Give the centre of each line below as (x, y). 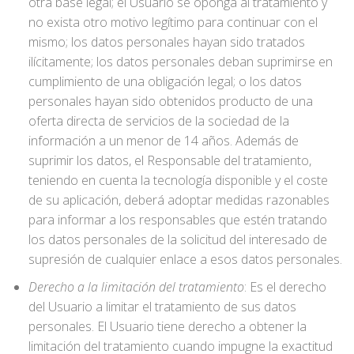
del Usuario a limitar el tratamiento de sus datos (162, 306)
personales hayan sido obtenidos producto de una (170, 102)
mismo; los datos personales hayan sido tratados (166, 42)
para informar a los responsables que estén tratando (177, 220)
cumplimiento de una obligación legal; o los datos (165, 82)
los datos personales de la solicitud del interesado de (177, 240)
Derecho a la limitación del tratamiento (136, 286)
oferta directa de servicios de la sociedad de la (158, 121)
